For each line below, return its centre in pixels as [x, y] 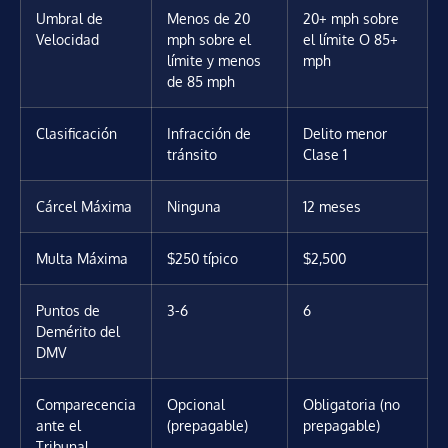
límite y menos [214, 59]
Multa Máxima [82, 257]
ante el [58, 424]
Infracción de [209, 132]
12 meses [332, 205]
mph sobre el [209, 38]
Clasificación [76, 132]
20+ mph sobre [351, 17]
